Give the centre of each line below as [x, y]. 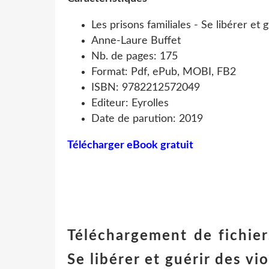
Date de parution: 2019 [147, 119]
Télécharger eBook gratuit [130, 145]
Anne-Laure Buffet [136, 41]
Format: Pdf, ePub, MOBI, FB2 [164, 72]
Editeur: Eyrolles [130, 103]
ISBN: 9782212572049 [146, 87]
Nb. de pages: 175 [134, 56]
